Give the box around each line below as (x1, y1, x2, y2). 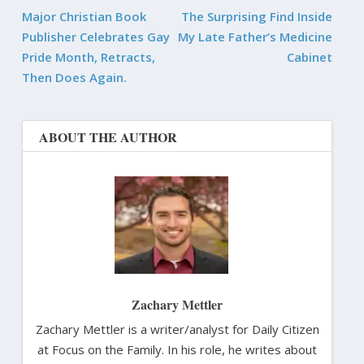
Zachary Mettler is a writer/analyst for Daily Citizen (35, 320, 319, 337)
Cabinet (287, 48, 333, 65)
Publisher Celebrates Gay (21, 28, 170, 45)
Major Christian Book (21, 7, 146, 24)
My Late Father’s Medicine (178, 28, 333, 45)
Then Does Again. (21, 68, 127, 85)
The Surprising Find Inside (181, 7, 333, 24)
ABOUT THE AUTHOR (38, 127, 177, 146)
